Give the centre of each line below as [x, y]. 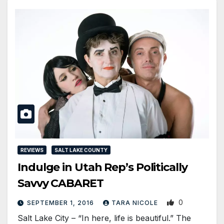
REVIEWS [32, 150]
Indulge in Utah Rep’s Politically [102, 167]
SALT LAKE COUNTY [81, 150]
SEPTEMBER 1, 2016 [61, 202]
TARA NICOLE [136, 202]
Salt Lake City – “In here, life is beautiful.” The [104, 218]
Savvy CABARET [60, 183]
